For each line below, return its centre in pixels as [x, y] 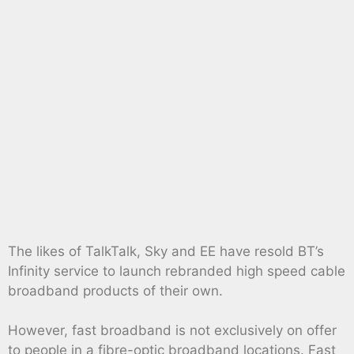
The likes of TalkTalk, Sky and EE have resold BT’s [166, 251]
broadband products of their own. [115, 290]
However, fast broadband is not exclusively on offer [172, 331]
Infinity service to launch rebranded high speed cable [177, 271]
